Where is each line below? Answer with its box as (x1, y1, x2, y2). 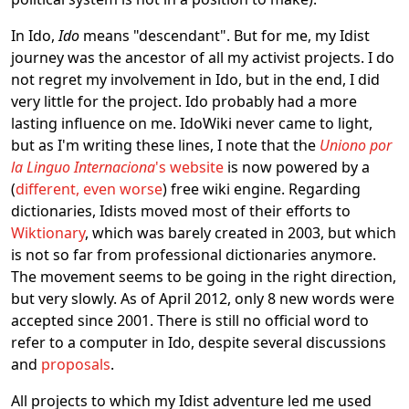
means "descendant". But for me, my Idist (79, 26, 370, 46)
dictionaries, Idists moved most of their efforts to (11, 201, 351, 221)
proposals (41, 354, 110, 374)
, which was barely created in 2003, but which (85, 223, 396, 243)
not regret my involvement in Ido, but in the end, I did (11, 69, 380, 89)
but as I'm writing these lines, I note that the (11, 135, 320, 155)
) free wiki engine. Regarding (163, 179, 361, 199)
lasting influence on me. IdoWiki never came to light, (11, 113, 372, 133)
